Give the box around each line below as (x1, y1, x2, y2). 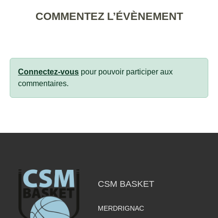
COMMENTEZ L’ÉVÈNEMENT (35, 10, 183, 22)
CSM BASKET (97, 179, 154, 189)
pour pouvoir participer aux (79, 67, 173, 76)
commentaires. (18, 79, 69, 88)
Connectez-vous (18, 67, 79, 76)
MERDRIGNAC (97, 204, 144, 212)
